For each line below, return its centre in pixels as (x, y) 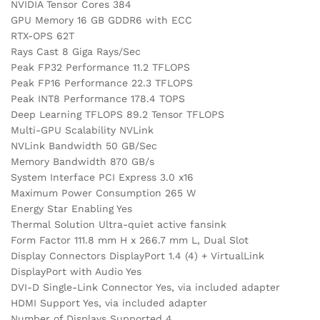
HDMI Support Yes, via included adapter (109, 303)
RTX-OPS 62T (42, 36)
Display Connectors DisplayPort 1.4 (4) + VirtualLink (137, 256)
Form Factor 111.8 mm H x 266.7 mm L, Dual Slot (130, 240)
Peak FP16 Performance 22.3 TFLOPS (102, 83)
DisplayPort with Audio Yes (76, 272)
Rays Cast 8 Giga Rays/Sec (76, 52)
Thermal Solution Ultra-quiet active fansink (119, 225)
